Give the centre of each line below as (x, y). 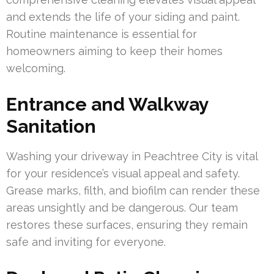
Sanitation (51, 127)
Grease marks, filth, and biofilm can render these (133, 191)
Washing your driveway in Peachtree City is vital (132, 157)
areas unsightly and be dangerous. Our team (122, 208)
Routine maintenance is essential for (102, 34)
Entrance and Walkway (107, 105)
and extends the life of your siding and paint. (123, 17)
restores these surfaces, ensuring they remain (127, 225)
